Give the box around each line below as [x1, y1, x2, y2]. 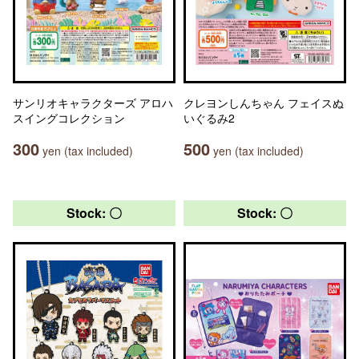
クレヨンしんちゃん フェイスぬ [184, 95, 344, 111]
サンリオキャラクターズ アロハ [13, 95, 173, 111]
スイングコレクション [13, 110, 125, 126]
